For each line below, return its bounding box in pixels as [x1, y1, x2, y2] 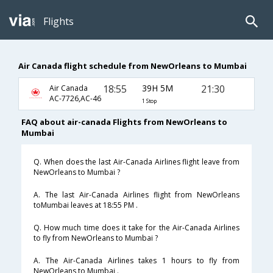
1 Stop [141, 97, 157, 105]
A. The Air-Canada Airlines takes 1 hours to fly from [34, 255, 239, 266]
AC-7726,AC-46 [49, 93, 101, 104]
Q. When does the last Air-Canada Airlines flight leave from [34, 157, 239, 168]
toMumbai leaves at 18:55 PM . [34, 200, 138, 211]
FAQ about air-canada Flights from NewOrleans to [21, 116, 227, 128]
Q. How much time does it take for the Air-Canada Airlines [34, 222, 239, 233]
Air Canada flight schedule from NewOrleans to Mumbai [18, 60, 247, 71]
